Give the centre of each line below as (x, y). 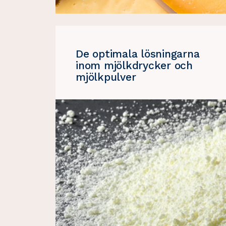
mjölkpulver (106, 77)
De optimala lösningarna (138, 54)
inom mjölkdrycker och (134, 66)
